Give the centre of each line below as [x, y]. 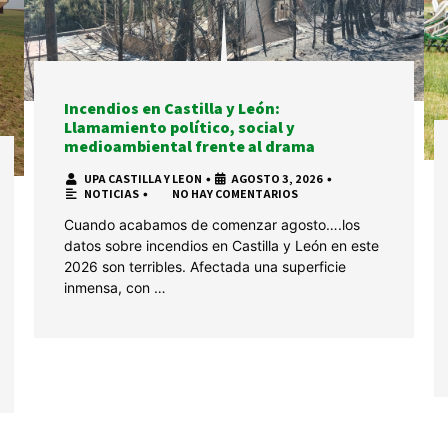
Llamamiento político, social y [179, 128]
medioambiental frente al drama [189, 147]
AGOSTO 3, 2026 [276, 179]
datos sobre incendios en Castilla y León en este [221, 246]
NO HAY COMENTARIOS [234, 194]
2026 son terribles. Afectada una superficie [204, 267]
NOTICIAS [111, 194]
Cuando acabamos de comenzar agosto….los [211, 225]
